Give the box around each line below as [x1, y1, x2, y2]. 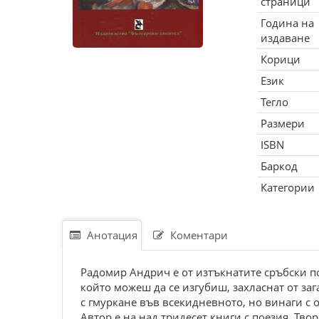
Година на [260, 16, 314, 30]
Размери [260, 116, 305, 130]
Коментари [167, 228, 228, 242]
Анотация [84, 228, 137, 242]
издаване [260, 31, 310, 45]
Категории [260, 180, 315, 194]
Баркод [260, 159, 298, 173]
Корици [260, 52, 300, 66]
